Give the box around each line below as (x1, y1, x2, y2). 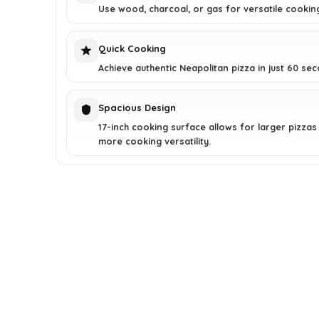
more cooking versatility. (98, 135, 211, 147)
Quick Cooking (98, 43, 167, 54)
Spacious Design (98, 102, 177, 113)
